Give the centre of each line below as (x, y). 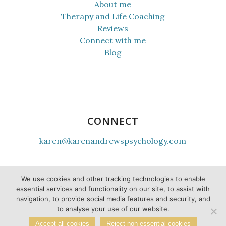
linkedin (155, 177)
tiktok (101, 177)
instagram (85, 177)
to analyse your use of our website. (113, 209)
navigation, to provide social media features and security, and (113, 199)
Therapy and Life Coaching (113, 16)
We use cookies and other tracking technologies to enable (113, 179)
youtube (56, 177)
